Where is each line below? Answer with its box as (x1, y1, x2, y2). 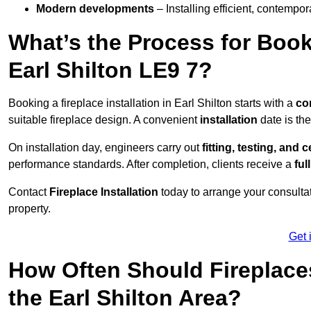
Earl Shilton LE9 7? (8, 58, 212, 83)
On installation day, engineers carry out (8, 142, 202, 154)
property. (8, 203, 51, 215)
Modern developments (36, 3, 154, 15)
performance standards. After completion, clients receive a (8, 158, 294, 171)
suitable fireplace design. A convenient (8, 114, 197, 126)
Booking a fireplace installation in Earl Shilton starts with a (8, 97, 296, 110)
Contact (8, 186, 49, 199)
